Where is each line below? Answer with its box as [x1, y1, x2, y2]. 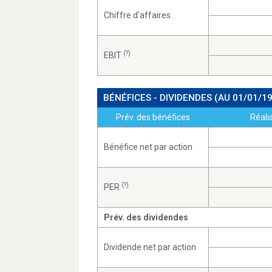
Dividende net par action [104, 242, 196, 252]
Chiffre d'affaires [104, 10, 171, 20]
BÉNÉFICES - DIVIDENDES [103, 92, 214, 103]
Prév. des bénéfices [115, 112, 190, 122]
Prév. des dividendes [104, 212, 188, 222]
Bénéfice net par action [104, 142, 192, 152]
